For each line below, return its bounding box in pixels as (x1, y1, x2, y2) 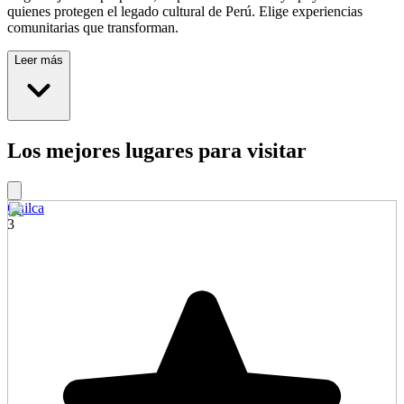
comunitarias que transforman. (7, 19, 179, 35)
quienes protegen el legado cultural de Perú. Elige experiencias (7, 3, 363, 19)
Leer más (14, 52, 63, 67)
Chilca (7, 199, 44, 216)
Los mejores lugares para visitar (7, 138, 307, 162)
